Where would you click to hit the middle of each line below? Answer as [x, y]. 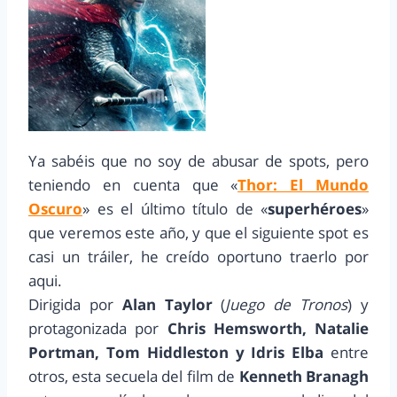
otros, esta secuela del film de [132, 377]
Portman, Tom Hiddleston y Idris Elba [176, 353]
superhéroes [315, 209]
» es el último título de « [175, 209]
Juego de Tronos [287, 305]
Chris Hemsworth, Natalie [268, 329]
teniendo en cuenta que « [133, 185]
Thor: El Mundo [304, 185]
